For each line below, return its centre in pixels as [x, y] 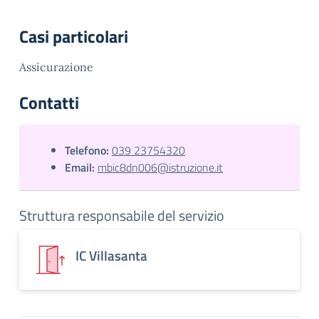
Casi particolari [74, 36]
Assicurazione [58, 67]
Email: [80, 167]
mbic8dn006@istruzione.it [160, 167]
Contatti [49, 103]
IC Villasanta [111, 255]
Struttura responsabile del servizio [122, 215]
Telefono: [87, 150]
